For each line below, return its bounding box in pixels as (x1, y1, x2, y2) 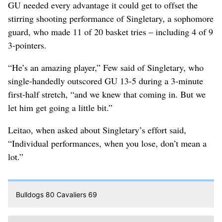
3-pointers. (8, 39, 47, 51)
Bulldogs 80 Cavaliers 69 (16, 190, 97, 199)
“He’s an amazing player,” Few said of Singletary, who (8, 61, 204, 73)
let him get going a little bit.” (8, 101, 112, 113)
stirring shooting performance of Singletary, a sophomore (8, 12, 214, 24)
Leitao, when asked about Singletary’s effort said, (8, 123, 186, 136)
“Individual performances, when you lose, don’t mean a (8, 137, 207, 149)
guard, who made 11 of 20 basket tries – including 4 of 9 (8, 25, 213, 38)
